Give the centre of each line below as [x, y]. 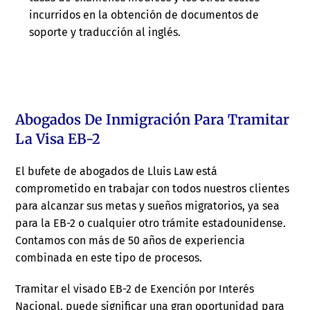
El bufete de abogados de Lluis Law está [117, 172]
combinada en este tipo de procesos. [109, 258]
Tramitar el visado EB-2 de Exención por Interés [135, 289]
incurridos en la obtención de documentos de [144, 15]
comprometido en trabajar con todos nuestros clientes [153, 189]
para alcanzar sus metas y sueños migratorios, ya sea [148, 206]
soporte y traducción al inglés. [105, 33]
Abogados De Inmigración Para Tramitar [153, 120]
